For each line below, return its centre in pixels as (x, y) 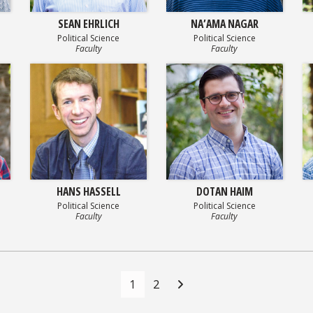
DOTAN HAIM (224, 192)
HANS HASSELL (88, 192)
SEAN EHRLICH (88, 23)
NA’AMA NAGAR (224, 23)
